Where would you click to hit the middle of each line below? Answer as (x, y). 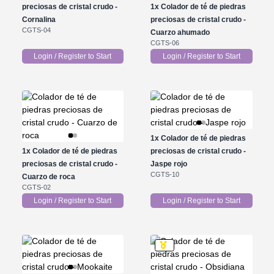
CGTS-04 (36, 30)
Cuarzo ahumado (180, 32)
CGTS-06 (165, 43)
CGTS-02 (36, 187)
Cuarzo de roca (48, 176)
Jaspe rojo (169, 164)
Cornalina (39, 19)
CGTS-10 (165, 174)
